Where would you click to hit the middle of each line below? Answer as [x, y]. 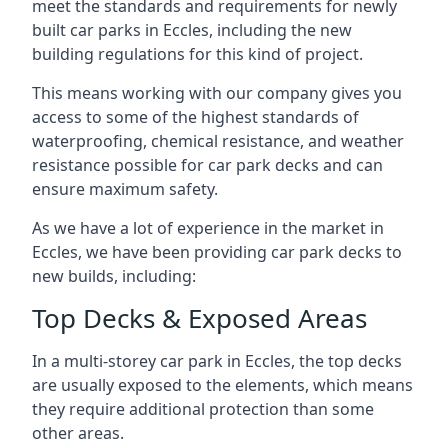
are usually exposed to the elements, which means [222, 385]
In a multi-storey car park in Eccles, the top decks [217, 361]
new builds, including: [114, 276]
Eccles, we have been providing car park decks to [217, 252]
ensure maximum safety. [125, 189]
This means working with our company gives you [217, 93]
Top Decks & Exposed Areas [199, 318]
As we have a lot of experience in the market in [208, 228]
